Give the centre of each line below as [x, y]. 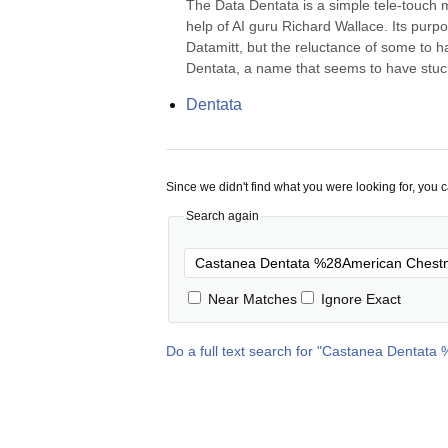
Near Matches [252, 299]
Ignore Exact [361, 299]
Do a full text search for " [244, 351]
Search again [222, 216]
